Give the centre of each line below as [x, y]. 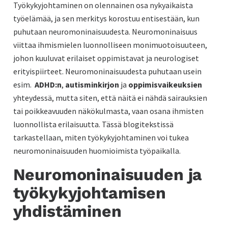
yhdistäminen [67, 211]
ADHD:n [48, 84]
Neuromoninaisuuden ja [108, 174]
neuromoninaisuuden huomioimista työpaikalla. [97, 150]
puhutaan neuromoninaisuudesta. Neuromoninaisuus [105, 31]
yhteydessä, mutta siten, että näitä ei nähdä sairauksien [110, 97]
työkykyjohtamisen [89, 193]
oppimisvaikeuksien [164, 84]
